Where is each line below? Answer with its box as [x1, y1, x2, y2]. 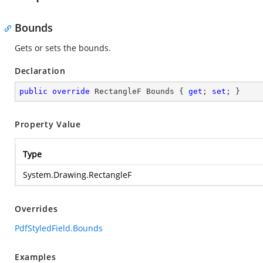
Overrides [15, 203, 58, 214]
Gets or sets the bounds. [15, 42, 111, 53]
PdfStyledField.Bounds [15, 222, 103, 234]
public [19, 87, 48, 96]
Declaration [15, 65, 66, 76]
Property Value [15, 119, 81, 130]
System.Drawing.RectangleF [23, 169, 131, 180]
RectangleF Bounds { [90, 87, 188, 96]
